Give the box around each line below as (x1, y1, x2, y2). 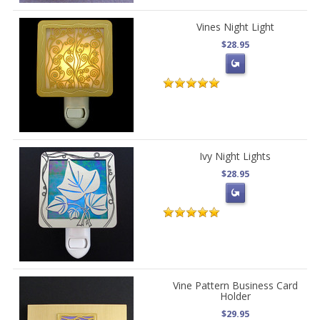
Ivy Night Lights (199, 149, 271, 163)
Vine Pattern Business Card (172, 279, 298, 292)
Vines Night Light (196, 20, 274, 34)
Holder (219, 289, 251, 303)
